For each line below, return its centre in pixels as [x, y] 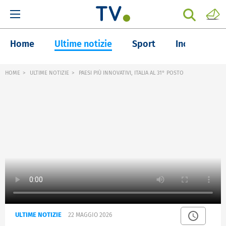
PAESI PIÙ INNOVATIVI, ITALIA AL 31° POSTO [130, 73]
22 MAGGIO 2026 [90, 215]
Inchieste [194, 44]
